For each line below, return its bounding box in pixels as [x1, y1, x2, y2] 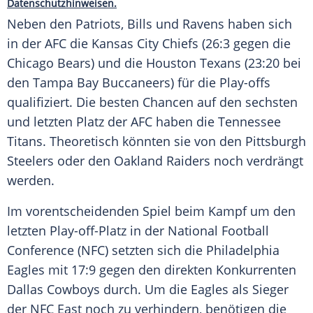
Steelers [7, 152, 54, 170]
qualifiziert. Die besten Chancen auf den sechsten [7, 94, 298, 111]
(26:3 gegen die [198, 35, 291, 52]
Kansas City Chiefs [92, 35, 198, 52]
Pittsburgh [245, 133, 306, 150]
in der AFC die [7, 35, 92, 52]
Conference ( [7, 242, 81, 259]
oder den [54, 152, 114, 170]
